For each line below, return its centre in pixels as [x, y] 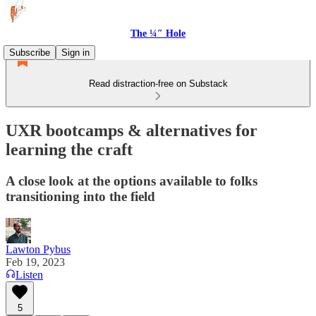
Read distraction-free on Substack [158, 84]
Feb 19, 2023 [35, 262]
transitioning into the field [80, 196]
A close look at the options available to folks [132, 181]
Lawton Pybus [38, 249]
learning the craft [69, 149]
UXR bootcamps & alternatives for [132, 130]
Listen [29, 274]
